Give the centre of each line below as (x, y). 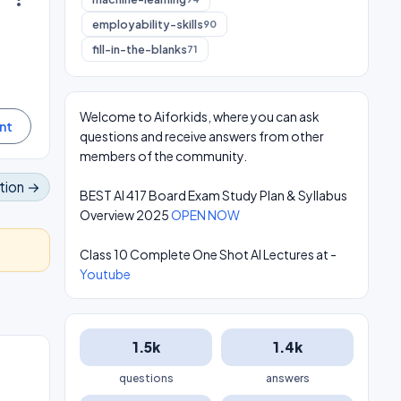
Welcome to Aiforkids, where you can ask (200, 116)
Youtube (105, 274)
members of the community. (163, 156)
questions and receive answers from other (202, 136)
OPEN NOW (205, 215)
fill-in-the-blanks (140, 49)
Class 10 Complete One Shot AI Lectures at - (208, 254)
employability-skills (148, 24)
